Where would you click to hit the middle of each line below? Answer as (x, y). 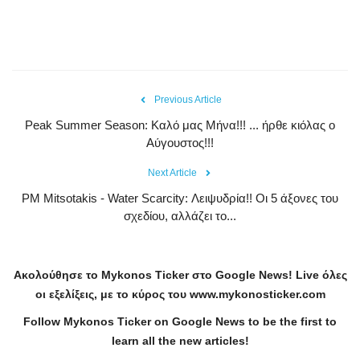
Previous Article (188, 100)
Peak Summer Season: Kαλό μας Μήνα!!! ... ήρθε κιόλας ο (180, 125)
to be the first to (291, 322)
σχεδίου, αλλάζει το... (180, 216)
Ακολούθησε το (55, 275)
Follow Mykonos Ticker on (98, 322)
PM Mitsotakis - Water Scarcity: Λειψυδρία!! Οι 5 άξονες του (180, 198)
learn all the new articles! (180, 341)
